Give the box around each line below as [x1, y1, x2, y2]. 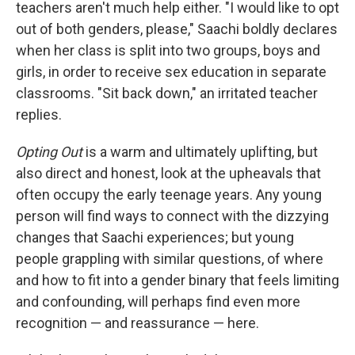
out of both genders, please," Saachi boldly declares [16, 20, 338, 37]
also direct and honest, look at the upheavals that [16, 164, 321, 181]
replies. [16, 105, 62, 123]
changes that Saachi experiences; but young [16, 228, 294, 246]
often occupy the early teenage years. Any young [16, 185, 322, 203]
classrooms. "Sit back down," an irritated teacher [16, 84, 318, 101]
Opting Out [16, 143, 86, 160]
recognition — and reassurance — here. [16, 314, 259, 331]
